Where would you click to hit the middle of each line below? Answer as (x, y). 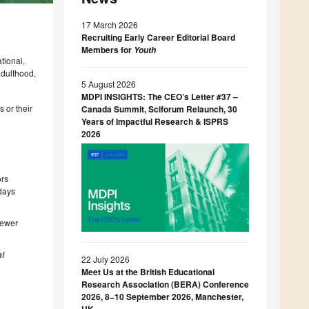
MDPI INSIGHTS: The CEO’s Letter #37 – (160, 97)
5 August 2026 (109, 84)
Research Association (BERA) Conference (165, 284)
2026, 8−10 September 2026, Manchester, (162, 296)
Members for (108, 50)
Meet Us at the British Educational (148, 271)
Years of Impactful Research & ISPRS (155, 122)
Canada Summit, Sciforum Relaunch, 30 (159, 109)
